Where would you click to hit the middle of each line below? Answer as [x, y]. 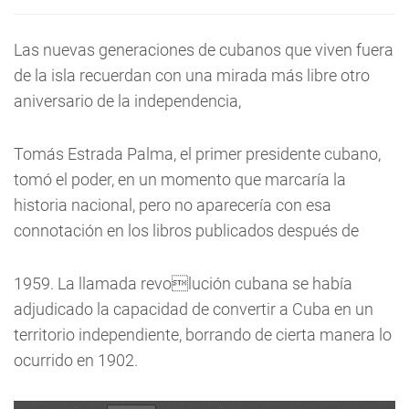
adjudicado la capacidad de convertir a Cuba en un [194, 309]
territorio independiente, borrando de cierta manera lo [203, 335]
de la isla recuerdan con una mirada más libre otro [192, 75]
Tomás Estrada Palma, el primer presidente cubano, [197, 154]
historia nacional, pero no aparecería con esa [173, 205]
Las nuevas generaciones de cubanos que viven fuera [204, 50]
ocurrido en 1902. [76, 360]
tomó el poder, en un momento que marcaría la [180, 179]
